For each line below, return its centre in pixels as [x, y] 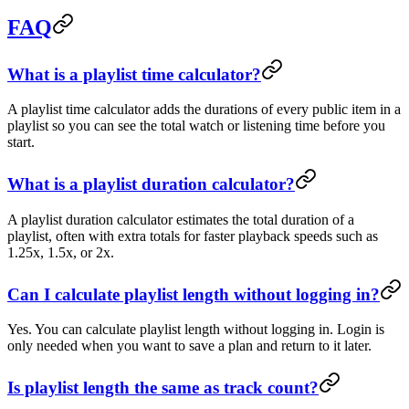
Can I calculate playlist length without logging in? [194, 294]
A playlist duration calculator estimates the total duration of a [181, 219]
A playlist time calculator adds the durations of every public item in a [204, 110]
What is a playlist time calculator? [134, 74]
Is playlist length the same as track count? [163, 388]
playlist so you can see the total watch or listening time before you [196, 126]
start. [21, 142]
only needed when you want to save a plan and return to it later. [189, 346]
